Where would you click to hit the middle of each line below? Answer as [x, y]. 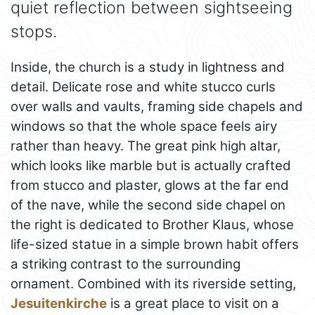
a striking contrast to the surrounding [126, 264]
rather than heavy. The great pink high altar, [146, 146]
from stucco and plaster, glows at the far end [150, 186]
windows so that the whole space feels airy [144, 127]
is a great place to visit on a [193, 304]
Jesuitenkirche [59, 304]
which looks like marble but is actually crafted [151, 166]
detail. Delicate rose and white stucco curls [143, 87]
